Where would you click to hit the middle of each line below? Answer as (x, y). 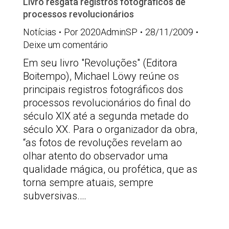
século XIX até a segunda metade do (106, 116)
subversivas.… (55, 196)
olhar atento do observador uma (96, 156)
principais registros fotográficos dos (103, 89)
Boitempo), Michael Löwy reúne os (101, 76)
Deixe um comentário (65, 45)
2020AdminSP (109, 32)
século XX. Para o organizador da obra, (110, 129)
